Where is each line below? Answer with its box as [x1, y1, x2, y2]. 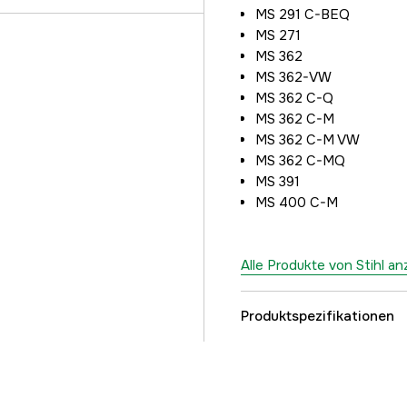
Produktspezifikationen [241, 307, 394, 325]
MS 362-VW [255, 68, 332, 86]
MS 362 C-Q [255, 89, 333, 107]
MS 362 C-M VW [255, 131, 360, 149]
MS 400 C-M [255, 194, 338, 212]
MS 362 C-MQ [255, 152, 345, 170]
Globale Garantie [263, 355, 368, 373]
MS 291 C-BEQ [255, 5, 350, 24]
